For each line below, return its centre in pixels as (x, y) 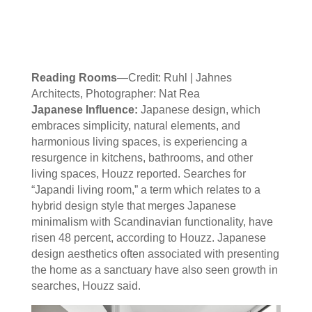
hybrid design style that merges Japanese (133, 206)
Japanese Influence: (84, 110)
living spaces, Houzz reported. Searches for (138, 174)
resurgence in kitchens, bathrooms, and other (142, 158)
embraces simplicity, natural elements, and (135, 126)
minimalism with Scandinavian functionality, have (152, 222)
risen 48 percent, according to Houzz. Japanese (148, 238)
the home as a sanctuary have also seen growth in (154, 270)
